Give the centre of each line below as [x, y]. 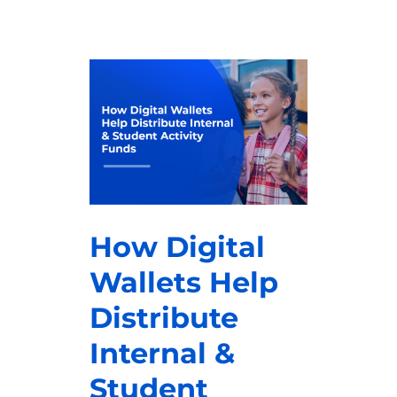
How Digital [178, 246]
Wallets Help [184, 282]
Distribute [164, 317]
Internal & [163, 353]
